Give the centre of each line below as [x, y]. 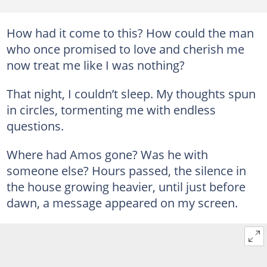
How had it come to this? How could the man [130, 32]
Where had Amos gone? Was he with [107, 154]
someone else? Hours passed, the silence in [126, 170]
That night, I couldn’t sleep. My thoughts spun [131, 93]
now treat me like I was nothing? [95, 65]
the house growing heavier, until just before [126, 186]
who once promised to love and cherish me [125, 49]
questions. [35, 125]
